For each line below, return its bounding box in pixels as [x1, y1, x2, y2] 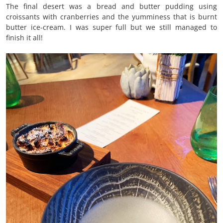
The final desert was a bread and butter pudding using [6, 1, 217, 11]
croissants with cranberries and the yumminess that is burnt [6, 11, 217, 21]
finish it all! [6, 32, 43, 42]
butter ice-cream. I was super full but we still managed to [6, 22, 217, 32]
